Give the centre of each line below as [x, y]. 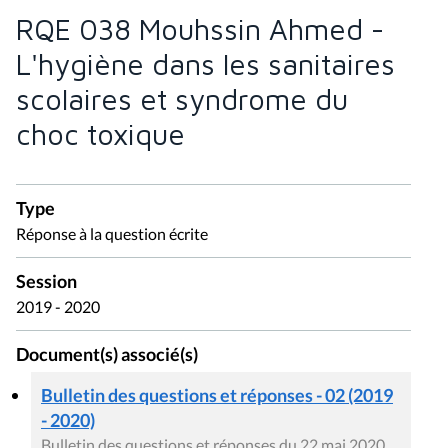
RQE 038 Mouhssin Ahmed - [200, 29]
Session [46, 282]
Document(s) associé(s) [107, 355]
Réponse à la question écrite [112, 234]
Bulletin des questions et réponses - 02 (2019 [217, 394]
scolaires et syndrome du [182, 99]
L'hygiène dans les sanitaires [205, 64]
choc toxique [100, 134]
